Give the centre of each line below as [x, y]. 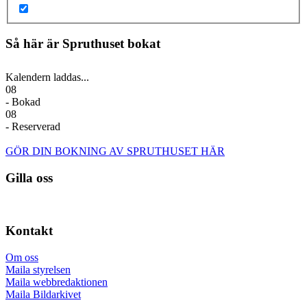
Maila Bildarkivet [43, 294]
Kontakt [29, 231]
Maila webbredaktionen [57, 282]
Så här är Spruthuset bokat [83, 44]
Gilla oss [29, 177]
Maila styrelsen [38, 269]
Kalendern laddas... [47, 77]
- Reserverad [33, 126]
